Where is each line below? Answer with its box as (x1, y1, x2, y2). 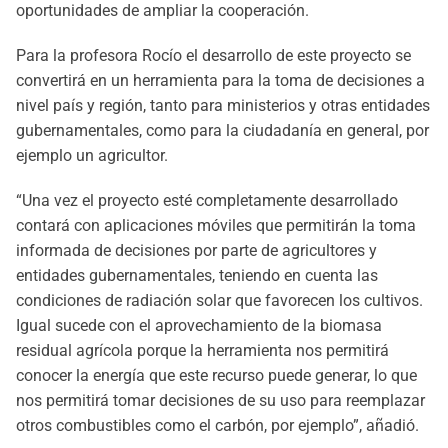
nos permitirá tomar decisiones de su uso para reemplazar (16, 391, 425, 410)
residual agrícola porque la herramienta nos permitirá (16, 341, 389, 360)
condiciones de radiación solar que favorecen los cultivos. (16, 291, 423, 310)
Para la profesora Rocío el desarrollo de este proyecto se (16, 46, 411, 65)
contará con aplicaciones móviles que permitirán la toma (16, 216, 416, 235)
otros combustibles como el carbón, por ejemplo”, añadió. (16, 416, 419, 435)
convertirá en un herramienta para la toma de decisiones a (16, 71, 425, 90)
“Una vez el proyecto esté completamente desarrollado (16, 191, 398, 210)
